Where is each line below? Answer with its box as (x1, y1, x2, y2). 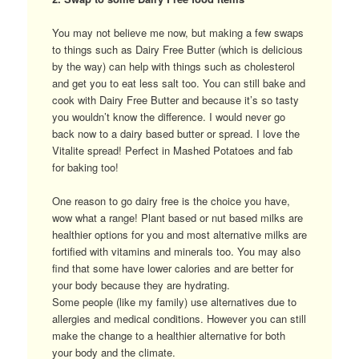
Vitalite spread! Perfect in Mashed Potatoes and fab (51, 142, 292, 158)
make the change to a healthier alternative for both (51, 327, 285, 343)
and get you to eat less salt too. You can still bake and (51, 75, 305, 91)
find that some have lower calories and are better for (51, 260, 293, 276)
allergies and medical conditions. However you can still (51, 310, 306, 326)
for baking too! (51, 159, 119, 175)
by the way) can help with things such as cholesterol (51, 58, 295, 74)
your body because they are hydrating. (51, 276, 230, 292)
